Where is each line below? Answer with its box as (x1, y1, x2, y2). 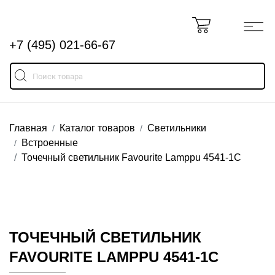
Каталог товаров (60, 123, 135, 133)
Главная (9, 123, 47, 133)
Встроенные (21, 137, 78, 148)
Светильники (147, 123, 206, 133)
